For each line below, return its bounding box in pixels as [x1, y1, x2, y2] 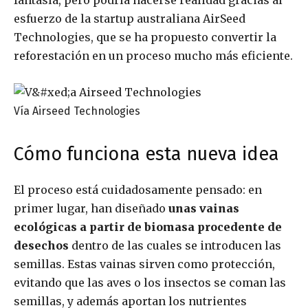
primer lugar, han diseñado [14, 201, 168, 216]
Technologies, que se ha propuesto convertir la [14, 30, 276, 45]
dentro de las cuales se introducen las [71, 239, 281, 253]
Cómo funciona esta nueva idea [14, 143, 279, 166]
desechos [14, 239, 71, 253]
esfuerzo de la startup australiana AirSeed [14, 12, 245, 26]
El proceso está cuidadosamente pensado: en [14, 183, 262, 197]
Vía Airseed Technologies [14, 104, 140, 118]
